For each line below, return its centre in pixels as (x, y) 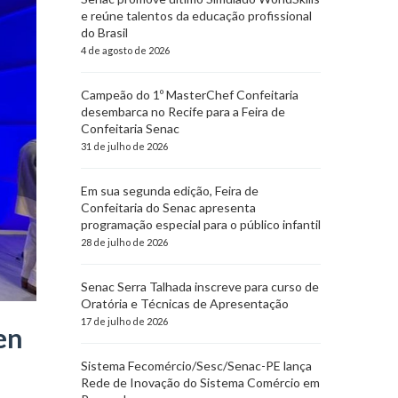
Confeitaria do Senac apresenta (168, 207)
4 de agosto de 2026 (125, 50)
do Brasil (104, 32)
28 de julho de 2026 (124, 242)
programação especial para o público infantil (201, 224)
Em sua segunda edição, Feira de (170, 191)
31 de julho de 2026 (124, 146)
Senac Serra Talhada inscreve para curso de (200, 287)
